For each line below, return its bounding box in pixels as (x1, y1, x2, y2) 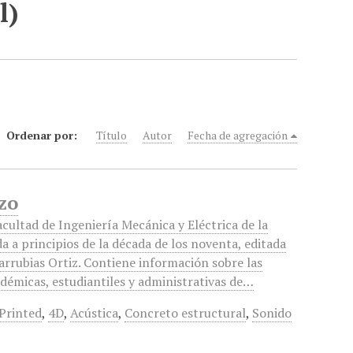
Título (96, 128, 128, 143)
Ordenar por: (6, 128, 81, 143)
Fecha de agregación (188, 128, 288, 143)
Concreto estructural (124, 304, 247, 321)
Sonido (252, 304, 292, 321)
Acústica (70, 304, 119, 321)
